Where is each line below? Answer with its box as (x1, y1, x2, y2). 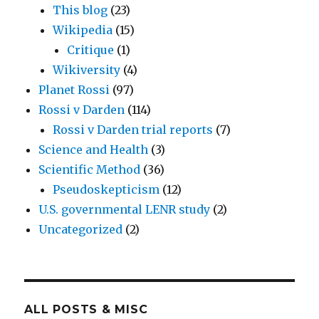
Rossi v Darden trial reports (53, 122, 214, 137)
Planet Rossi (38, 83, 110, 97)
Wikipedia (53, 23, 113, 37)
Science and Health (38, 142, 149, 157)
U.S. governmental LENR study (38, 202, 211, 216)
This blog (53, 3, 108, 17)
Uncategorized (38, 222, 123, 236)
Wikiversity (53, 63, 121, 77)
